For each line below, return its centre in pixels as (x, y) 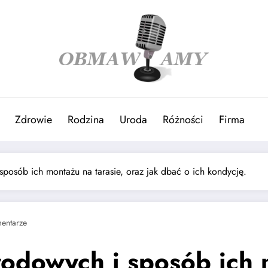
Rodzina (86, 119)
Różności (183, 119)
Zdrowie (33, 119)
